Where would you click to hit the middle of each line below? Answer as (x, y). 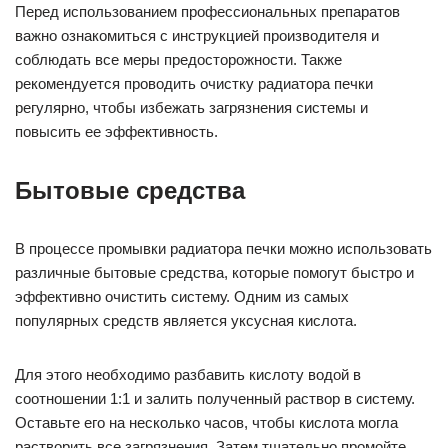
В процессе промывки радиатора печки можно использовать (223, 249)
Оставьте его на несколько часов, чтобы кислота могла (206, 423)
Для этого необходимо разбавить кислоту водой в (188, 375)
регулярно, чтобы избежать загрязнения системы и (191, 108)
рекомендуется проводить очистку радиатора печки (194, 84)
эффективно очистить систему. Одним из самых (182, 297)
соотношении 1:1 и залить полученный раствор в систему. (215, 399)
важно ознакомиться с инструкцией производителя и (197, 36)
